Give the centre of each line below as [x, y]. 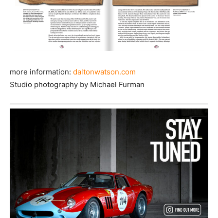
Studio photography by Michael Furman [77, 85]
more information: [41, 72]
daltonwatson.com [104, 72]
